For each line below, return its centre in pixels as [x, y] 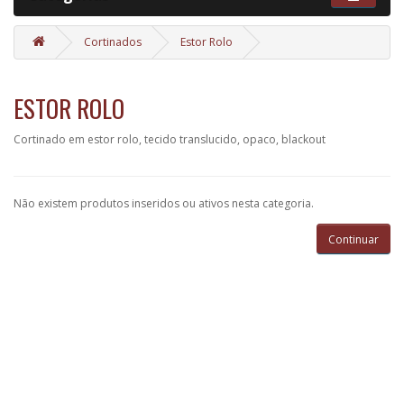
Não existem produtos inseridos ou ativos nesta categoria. [164, 203]
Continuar [353, 239]
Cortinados [113, 42]
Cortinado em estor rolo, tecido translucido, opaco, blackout [170, 139]
